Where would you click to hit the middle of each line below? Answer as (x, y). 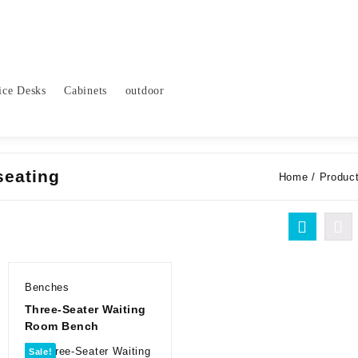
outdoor (145, 90)
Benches (47, 287)
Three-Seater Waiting (85, 309)
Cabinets (86, 90)
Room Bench (62, 326)
